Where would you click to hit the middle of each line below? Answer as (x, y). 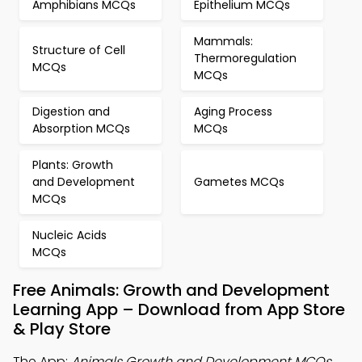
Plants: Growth (73, 165)
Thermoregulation (245, 58)
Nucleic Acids (69, 235)
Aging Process (233, 112)
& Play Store (62, 329)
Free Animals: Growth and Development (171, 290)
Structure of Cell (79, 50)
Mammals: (223, 41)
